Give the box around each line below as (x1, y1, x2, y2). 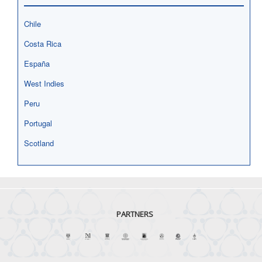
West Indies (24, 78, 64, 89)
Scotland (24, 137, 54, 149)
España (24, 58, 50, 69)
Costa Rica (24, 38, 61, 49)
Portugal (24, 118, 52, 129)
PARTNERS (116, 209, 153, 219)
